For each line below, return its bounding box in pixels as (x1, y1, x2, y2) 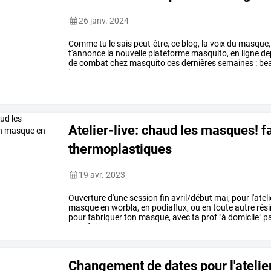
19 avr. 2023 (79, 170, 126, 180)
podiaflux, (150, 203, 189, 213)
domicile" (226, 212, 262, 223)
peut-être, (132, 39, 170, 49)
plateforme (146, 48, 190, 59)
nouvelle (114, 48, 147, 59)
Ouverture (68, 193, 106, 203)
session (128, 193, 158, 203)
